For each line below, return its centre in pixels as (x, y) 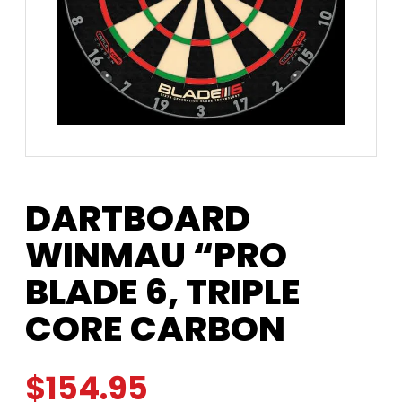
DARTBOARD (138, 218)
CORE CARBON (155, 328)
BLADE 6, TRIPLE (163, 292)
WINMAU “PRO (156, 255)
